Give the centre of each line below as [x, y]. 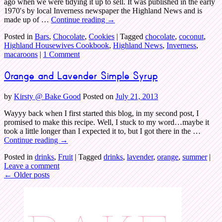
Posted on [98, 96]
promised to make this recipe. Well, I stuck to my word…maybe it [107, 122]
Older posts [31, 174]
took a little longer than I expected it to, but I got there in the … [102, 131]
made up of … [28, 20]
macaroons [21, 55]
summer [195, 157]
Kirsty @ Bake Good [47, 96]
